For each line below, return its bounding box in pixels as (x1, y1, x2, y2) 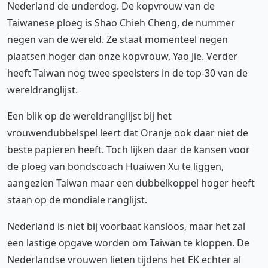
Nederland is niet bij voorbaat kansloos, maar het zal (7, 220, 245, 233)
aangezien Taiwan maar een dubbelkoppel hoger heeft (7, 176, 255, 190)
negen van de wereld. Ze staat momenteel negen (7, 33, 228, 46)
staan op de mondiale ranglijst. (7, 193, 147, 206)
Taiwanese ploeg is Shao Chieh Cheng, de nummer (7, 16, 235, 29)
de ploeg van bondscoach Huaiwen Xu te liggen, (7, 160, 224, 173)
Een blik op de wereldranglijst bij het (7, 109, 172, 123)
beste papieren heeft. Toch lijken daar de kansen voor (7, 143, 250, 156)
